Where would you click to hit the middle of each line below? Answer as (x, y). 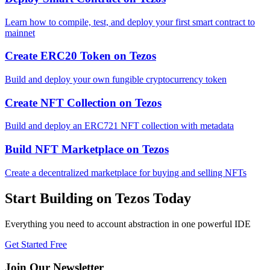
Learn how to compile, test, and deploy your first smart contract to (130, 22)
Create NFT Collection (61, 102)
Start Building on (60, 198)
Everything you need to (51, 224)
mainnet (20, 33)
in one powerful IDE (210, 224)
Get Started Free (36, 244)
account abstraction (133, 224)
